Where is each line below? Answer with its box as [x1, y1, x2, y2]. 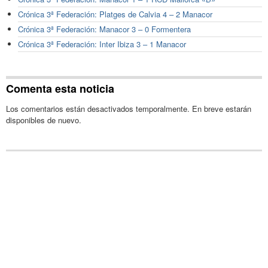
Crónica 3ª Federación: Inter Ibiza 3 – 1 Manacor [18, 38, 186, 50]
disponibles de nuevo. [6, 114, 81, 126]
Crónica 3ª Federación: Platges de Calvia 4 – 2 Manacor [18, 8, 212, 20]
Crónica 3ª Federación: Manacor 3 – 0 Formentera [18, 23, 191, 35]
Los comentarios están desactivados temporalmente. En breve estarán [6, 102, 251, 114]
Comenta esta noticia [6, 80, 114, 96]
